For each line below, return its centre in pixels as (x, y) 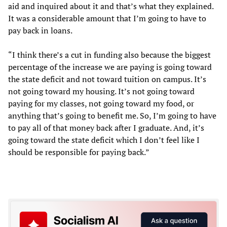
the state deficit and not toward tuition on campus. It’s (107, 79)
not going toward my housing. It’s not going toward (101, 91)
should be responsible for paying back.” (79, 152)
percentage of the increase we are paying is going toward (110, 67)
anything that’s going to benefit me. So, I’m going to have (112, 116)
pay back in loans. (40, 31)
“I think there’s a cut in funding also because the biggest (109, 55)
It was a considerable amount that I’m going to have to (107, 18)
